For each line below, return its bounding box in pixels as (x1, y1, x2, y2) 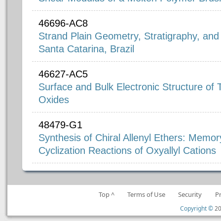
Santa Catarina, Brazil (38, 43, 134, 54)
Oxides (38, 94, 69, 105)
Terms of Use (127, 190, 166, 199)
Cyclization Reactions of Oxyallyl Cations (38, 145, 216, 156)
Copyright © (180, 204, 213, 213)
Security (178, 190, 202, 199)
